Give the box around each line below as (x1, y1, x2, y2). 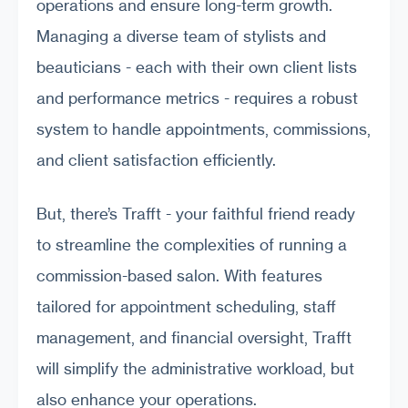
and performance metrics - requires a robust (36, 87, 358, 107)
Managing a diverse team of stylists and (36, 25, 326, 46)
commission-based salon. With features (36, 266, 322, 286)
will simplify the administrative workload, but (36, 359, 354, 379)
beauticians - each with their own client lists (36, 56, 357, 76)
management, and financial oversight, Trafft (36, 328, 352, 348)
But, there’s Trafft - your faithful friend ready (36, 204, 355, 224)
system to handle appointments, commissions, (36, 118, 371, 138)
